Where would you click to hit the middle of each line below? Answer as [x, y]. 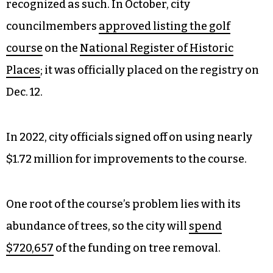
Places [23, 70]
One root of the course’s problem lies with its [123, 204]
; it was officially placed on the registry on [150, 70]
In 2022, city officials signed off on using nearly [129, 137]
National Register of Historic [157, 48]
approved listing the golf [165, 26]
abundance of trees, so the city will [97, 226]
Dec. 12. [24, 92]
